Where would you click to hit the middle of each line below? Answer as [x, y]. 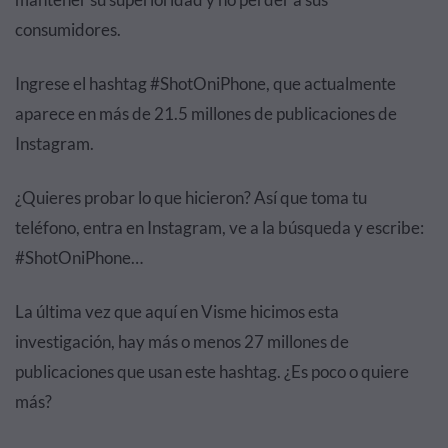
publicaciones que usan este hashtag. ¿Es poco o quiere [212, 371]
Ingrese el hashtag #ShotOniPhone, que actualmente [205, 83]
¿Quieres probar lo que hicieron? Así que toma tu [191, 197]
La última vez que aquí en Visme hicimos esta [177, 311]
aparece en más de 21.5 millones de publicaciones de [206, 113]
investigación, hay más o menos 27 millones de [182, 341]
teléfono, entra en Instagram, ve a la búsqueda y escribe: [219, 227]
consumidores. [68, 29]
